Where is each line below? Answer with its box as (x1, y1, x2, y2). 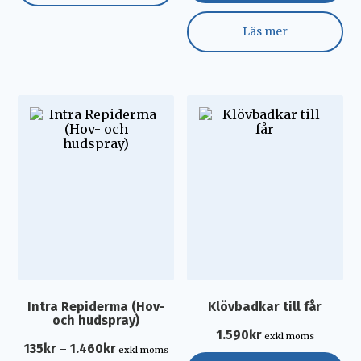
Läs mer (242, 23, 288, 39)
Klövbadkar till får (208, 298, 322, 314)
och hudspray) (52, 312, 140, 328)
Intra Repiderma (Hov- (27, 298, 165, 314)
